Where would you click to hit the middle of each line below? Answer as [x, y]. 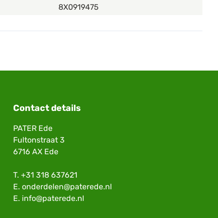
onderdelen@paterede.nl [67, 187]
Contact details [47, 108]
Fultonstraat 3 [39, 140]
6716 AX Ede [36, 152]
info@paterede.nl [53, 199]
